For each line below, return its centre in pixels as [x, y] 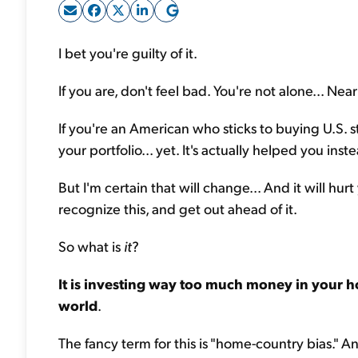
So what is [91, 246]
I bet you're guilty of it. [128, 52]
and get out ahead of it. [223, 208]
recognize [91, 208]
